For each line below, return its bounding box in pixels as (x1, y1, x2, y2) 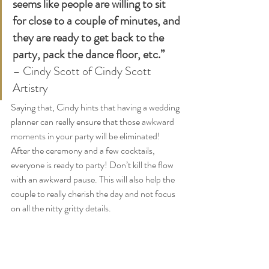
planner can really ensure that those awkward (11, 114, 176, 128)
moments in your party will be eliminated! (11, 128, 162, 143)
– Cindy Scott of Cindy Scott (13, 62, 154, 80)
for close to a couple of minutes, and (13, 11, 183, 29)
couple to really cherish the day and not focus (11, 186, 177, 201)
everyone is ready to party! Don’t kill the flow (11, 157, 175, 172)
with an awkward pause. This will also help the (11, 172, 177, 186)
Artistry (13, 79, 50, 97)
